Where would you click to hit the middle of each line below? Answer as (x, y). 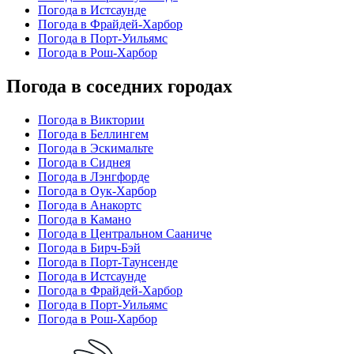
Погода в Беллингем (93, 134)
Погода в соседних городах (119, 86)
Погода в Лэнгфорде (94, 176)
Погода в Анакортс (90, 205)
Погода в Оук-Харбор (97, 190)
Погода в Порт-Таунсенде (108, 262)
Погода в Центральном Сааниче (125, 233)
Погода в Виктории (91, 119)
